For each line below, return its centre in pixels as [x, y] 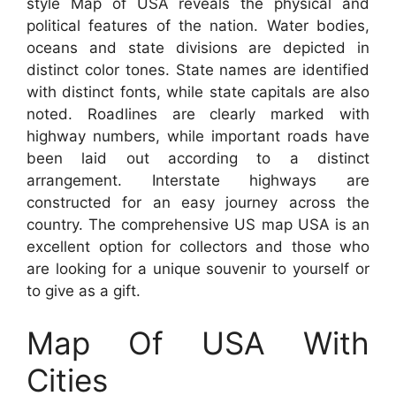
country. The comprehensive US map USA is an [198, 224]
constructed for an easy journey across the [198, 202]
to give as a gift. [84, 290]
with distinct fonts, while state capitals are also [198, 91]
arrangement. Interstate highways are [198, 180]
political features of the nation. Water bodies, [198, 25]
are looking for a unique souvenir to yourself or [198, 268]
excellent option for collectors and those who [198, 246]
